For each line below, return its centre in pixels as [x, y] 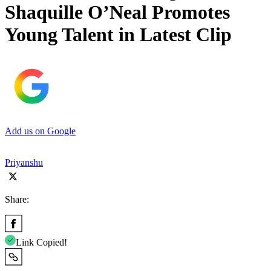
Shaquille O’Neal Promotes [117, 12]
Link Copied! [41, 242]
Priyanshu [24, 162]
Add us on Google [40, 131]
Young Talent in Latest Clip [118, 35]
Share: [17, 199]
